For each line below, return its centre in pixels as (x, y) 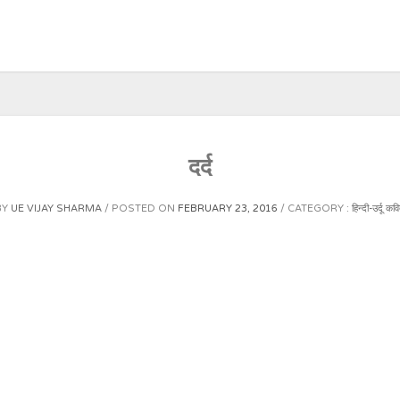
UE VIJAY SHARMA (56, 208)
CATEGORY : (319, 208)
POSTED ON (144, 208)
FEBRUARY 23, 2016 (227, 208)
